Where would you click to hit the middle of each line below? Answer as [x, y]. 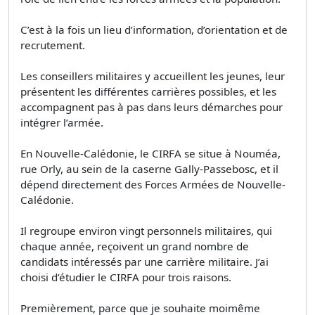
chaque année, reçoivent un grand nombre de [135, 246]
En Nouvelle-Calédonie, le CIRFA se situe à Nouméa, [150, 153]
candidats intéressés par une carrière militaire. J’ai [144, 261]
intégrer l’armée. [62, 122]
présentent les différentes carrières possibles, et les [148, 91]
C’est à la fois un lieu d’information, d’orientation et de [154, 29]
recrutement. [53, 45]
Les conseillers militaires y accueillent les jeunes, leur [153, 76]
